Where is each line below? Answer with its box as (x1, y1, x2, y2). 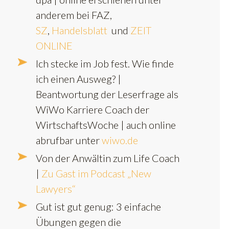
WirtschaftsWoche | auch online (36, 118, 176, 131)
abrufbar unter (36, 133, 102, 146)
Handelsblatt (52, 24, 107, 36)
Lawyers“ (36, 182, 76, 195)
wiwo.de (102, 133, 138, 146)
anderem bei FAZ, (36, 8, 114, 21)
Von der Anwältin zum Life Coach (36, 151, 179, 164)
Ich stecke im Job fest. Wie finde (36, 57, 174, 70)
